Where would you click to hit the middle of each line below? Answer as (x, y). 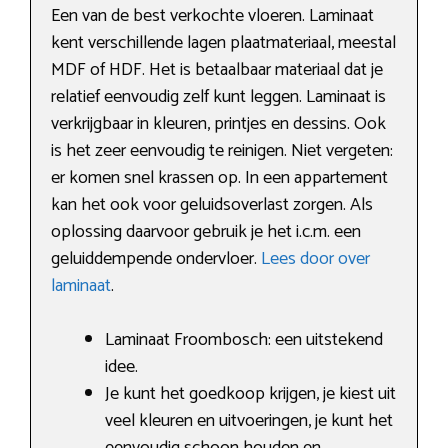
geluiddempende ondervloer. (156, 259)
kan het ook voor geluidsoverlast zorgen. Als (212, 205)
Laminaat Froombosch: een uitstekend (244, 340)
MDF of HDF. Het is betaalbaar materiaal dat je (217, 70)
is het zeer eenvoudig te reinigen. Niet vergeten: (222, 151)
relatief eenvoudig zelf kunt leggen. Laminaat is (218, 97)
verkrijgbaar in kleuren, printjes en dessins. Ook (218, 124)
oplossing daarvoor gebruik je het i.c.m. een (206, 232)
